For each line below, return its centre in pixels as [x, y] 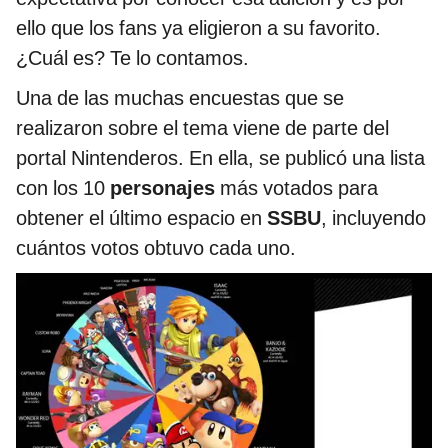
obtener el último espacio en [141, 218]
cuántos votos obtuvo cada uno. [156, 248]
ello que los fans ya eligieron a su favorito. [198, 28]
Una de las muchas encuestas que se [180, 98]
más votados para [299, 188]
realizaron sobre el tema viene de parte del [202, 128]
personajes [165, 188]
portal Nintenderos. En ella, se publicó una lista [220, 158]
